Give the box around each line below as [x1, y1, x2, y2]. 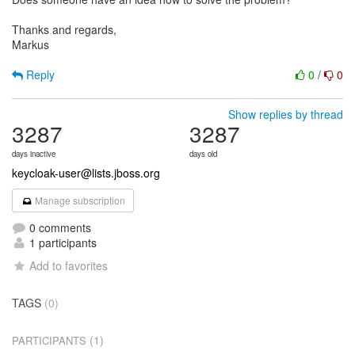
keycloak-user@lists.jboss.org [12, 165, 160, 181]
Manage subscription [32, 193, 126, 207]
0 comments [26, 219, 91, 235]
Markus [12, 36, 49, 52]
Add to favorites [29, 258, 109, 273]
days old [189, 148, 217, 159]
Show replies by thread [228, 106, 343, 122]
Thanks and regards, [12, 21, 116, 37]
